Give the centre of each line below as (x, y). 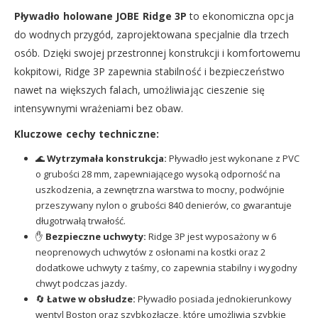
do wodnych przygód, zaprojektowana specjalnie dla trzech (152, 34)
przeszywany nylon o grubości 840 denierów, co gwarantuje (163, 205)
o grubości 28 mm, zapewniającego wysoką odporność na (158, 174)
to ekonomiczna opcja (240, 16)
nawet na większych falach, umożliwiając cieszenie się (139, 89)
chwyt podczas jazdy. (81, 283)
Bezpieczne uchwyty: (95, 236)
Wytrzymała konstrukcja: (106, 158)
